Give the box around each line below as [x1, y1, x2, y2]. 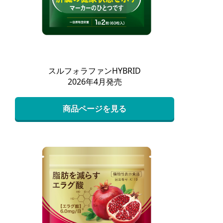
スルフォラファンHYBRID [48, 65, 141, 77]
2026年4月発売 [67, 76, 122, 88]
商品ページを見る [63, 103, 126, 114]
